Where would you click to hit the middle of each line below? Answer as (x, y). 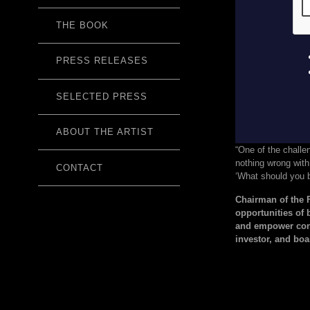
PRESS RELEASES (102, 61)
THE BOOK (82, 26)
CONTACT (79, 167)
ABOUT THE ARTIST (104, 132)
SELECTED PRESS (101, 96)
